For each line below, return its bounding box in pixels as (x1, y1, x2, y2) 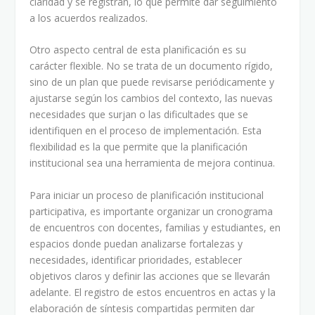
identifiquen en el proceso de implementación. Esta (30, 124, 262, 138)
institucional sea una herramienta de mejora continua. (30, 156, 276, 170)
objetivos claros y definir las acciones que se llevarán (30, 269, 271, 283)
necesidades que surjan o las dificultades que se (30, 108, 249, 122)
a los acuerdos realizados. (30, 11, 148, 25)
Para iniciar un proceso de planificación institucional (30, 188, 264, 202)
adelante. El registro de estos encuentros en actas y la (30, 285, 276, 299)
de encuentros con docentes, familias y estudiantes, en (30, 220, 281, 234)
